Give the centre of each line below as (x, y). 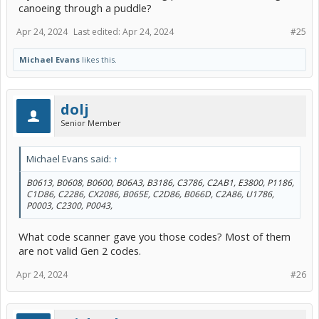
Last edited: (98, 32)
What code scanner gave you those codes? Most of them (155, 236)
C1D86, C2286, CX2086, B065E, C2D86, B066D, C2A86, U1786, (150, 194)
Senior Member (91, 123)
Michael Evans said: (70, 159)
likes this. (98, 59)
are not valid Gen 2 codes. (80, 250)
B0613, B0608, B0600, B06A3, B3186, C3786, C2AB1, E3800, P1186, (160, 183)
